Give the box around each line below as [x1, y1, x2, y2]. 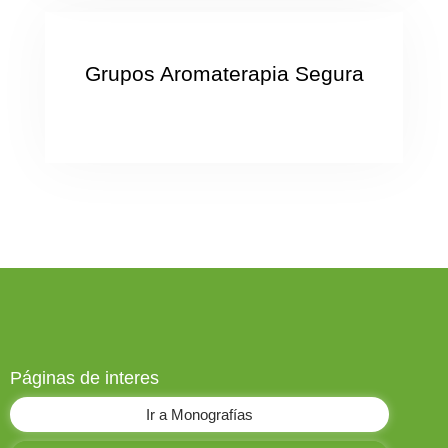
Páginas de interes [10, 367, 159, 388]
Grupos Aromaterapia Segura [84, 62, 364, 86]
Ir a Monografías [146, 405, 253, 423]
